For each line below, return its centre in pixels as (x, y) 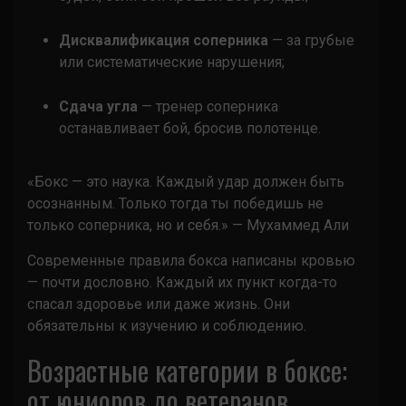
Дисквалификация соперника (164, 40)
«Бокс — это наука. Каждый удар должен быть (186, 181)
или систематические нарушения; (172, 62)
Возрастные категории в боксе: (187, 370)
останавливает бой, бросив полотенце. (190, 128)
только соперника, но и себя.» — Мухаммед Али (188, 225)
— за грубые (311, 40)
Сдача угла (98, 106)
